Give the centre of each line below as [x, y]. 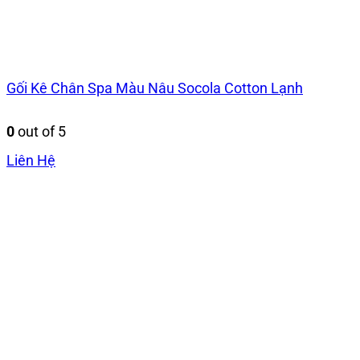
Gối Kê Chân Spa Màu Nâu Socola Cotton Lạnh [155, 88]
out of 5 [40, 132]
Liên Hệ [31, 161]
